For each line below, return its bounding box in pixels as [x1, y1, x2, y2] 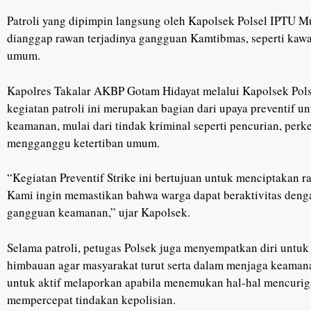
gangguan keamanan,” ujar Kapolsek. [7, 204, 190, 220]
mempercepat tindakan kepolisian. [7, 291, 176, 308]
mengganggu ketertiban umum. [7, 134, 160, 151]
